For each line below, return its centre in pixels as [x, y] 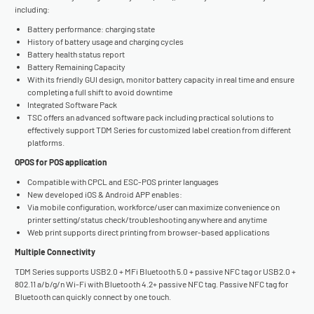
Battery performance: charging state [91, 29]
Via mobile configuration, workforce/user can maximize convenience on [153, 207]
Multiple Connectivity [55, 252]
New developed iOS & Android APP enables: [105, 194]
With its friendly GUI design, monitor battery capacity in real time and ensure [161, 79]
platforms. [46, 142]
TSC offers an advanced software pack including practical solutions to [151, 117]
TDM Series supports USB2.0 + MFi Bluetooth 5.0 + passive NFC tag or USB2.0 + [155, 271]
